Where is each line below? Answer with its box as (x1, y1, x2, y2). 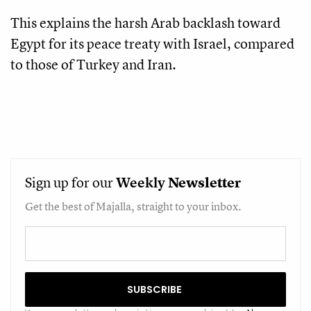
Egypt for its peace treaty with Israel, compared (10, 33, 294, 53)
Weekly (116, 172, 165, 192)
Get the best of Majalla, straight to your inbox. (25, 198, 242, 214)
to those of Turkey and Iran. (10, 54, 176, 74)
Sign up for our (25, 172, 116, 192)
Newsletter (168, 172, 241, 192)
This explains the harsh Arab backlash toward (10, 12, 280, 32)
